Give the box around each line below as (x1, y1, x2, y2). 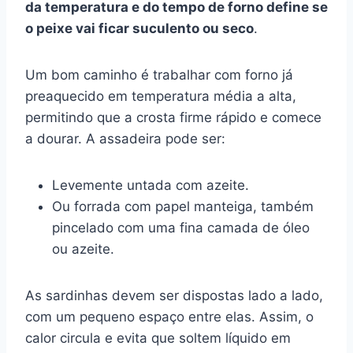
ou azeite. (52, 240, 114, 257)
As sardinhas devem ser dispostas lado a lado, (25, 287, 323, 303)
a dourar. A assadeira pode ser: (25, 130, 225, 147)
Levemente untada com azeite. (52, 176, 249, 193)
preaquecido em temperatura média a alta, (25, 87, 296, 104)
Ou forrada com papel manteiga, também (52, 198, 314, 214)
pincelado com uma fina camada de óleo (52, 219, 310, 236)
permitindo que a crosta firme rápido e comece (25, 109, 321, 125)
